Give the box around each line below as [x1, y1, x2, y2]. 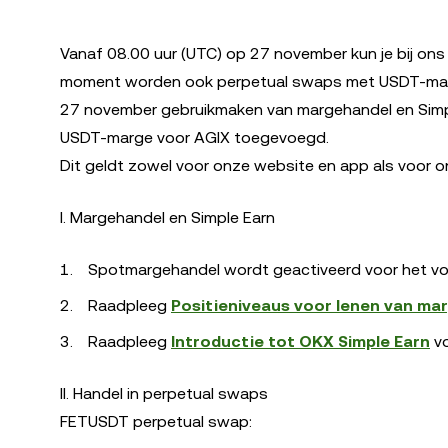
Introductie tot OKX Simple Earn [171, 332, 430, 351]
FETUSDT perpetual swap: [60, 412, 252, 431]
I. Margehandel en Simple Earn [60, 208, 275, 227]
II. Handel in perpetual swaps [60, 384, 268, 403]
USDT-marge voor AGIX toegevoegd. [60, 128, 329, 147]
